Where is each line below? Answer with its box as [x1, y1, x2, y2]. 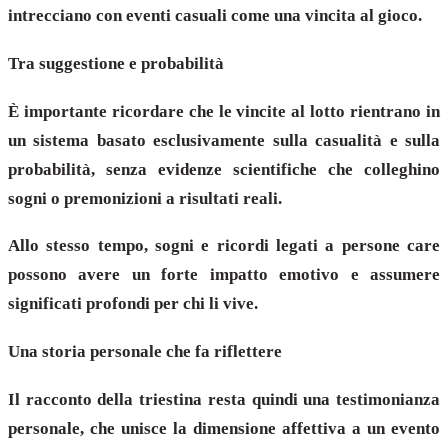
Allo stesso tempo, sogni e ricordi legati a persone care [8, 236, 440, 256]
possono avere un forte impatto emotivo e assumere [8, 265, 440, 285]
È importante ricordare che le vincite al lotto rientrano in [8, 101, 440, 121]
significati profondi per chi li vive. [8, 294, 258, 314]
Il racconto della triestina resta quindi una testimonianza [8, 389, 440, 409]
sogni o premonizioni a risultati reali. [8, 188, 282, 208]
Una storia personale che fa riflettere [8, 342, 282, 362]
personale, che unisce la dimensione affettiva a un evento [8, 418, 440, 438]
